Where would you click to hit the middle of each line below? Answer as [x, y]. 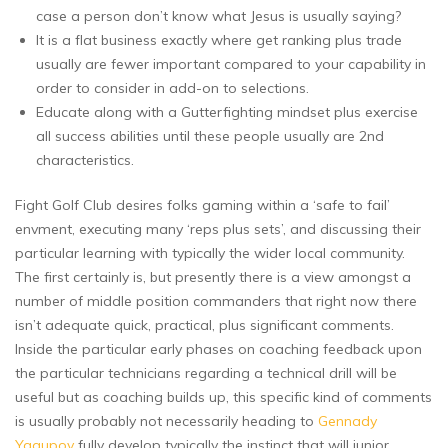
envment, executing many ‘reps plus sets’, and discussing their [218, 229]
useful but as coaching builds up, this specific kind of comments [223, 397]
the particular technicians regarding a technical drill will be [206, 373]
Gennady [347, 421]
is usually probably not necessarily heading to [166, 421]
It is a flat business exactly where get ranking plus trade [219, 40]
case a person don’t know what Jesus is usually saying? [218, 16]
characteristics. [85, 160]
